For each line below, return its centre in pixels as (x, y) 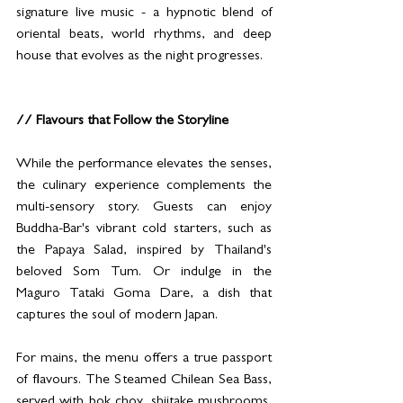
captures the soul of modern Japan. (117, 316)
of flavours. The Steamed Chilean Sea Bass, (144, 381)
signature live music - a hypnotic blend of (144, 14)
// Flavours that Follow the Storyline (122, 122)
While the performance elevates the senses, (144, 165)
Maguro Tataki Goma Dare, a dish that (144, 295)
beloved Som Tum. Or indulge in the (144, 273)
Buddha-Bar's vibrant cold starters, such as (144, 230)
